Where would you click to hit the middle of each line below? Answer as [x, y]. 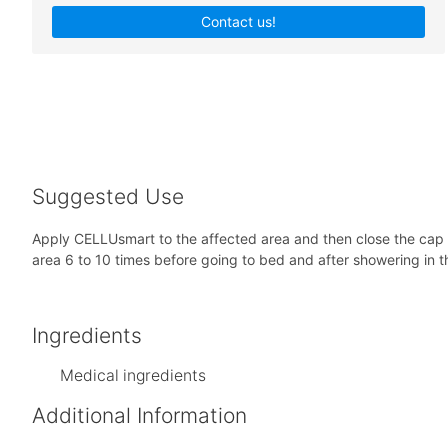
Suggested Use [108, 197]
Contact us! [239, 21]
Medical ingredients [133, 376]
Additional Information [139, 416]
